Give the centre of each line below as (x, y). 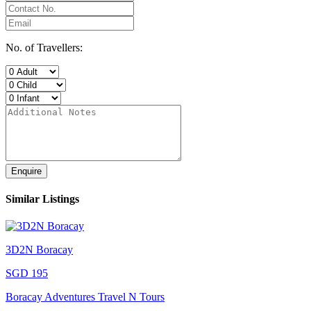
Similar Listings (42, 199)
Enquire (26, 171)
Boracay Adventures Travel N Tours (85, 297)
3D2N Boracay (39, 250)
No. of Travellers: (44, 47)
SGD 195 (27, 274)
